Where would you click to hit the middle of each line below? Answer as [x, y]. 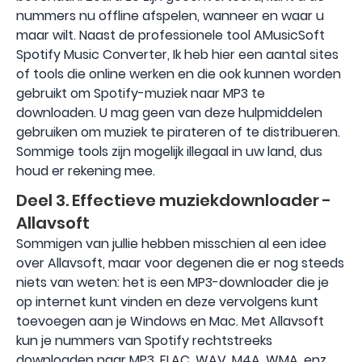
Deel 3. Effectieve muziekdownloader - [174, 201]
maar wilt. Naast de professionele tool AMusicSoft [170, 36]
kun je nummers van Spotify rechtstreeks [144, 341]
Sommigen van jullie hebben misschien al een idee [171, 244]
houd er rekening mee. [86, 171]
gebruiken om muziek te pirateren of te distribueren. [178, 133]
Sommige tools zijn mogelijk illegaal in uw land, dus [169, 152]
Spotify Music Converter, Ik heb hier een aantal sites [177, 55]
